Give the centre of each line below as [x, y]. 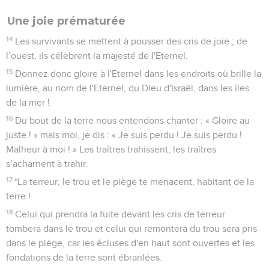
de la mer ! [28, 102]
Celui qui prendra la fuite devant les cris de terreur [120, 214]
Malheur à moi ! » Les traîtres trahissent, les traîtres [111, 149]
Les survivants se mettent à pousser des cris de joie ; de [131, 41]
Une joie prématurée [66, 21]
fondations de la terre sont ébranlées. [84, 257]
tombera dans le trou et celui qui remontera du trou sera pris [131, 228]
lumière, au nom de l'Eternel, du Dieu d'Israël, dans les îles [128, 88]
